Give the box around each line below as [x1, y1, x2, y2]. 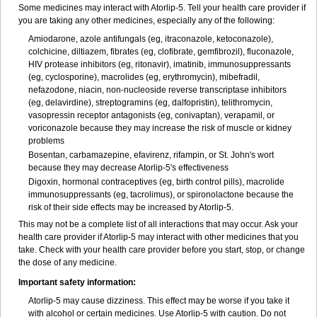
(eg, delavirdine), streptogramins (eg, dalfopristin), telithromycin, [28, 98, 272, 108]
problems [28, 136, 64, 146]
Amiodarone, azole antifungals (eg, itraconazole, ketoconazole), [28, 34, 273, 44]
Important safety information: [18, 277, 136, 287]
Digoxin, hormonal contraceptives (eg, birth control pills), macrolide [28, 177, 284, 187]
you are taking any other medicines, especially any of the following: [18, 16, 275, 25]
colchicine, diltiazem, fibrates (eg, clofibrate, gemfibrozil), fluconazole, [28, 47, 294, 57]
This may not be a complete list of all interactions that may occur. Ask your [18, 219, 298, 229]
